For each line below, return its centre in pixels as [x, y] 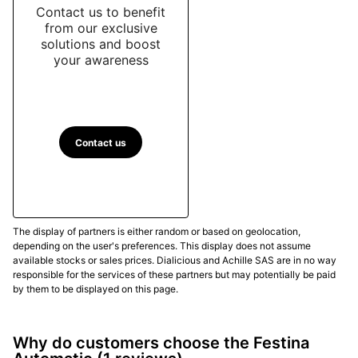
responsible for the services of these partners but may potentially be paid [174, 275]
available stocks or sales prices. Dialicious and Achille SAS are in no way [175, 261]
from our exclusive [101, 28]
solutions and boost [101, 44]
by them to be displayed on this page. [95, 289]
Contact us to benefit [101, 12]
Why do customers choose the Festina [161, 343]
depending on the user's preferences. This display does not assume [162, 246]
